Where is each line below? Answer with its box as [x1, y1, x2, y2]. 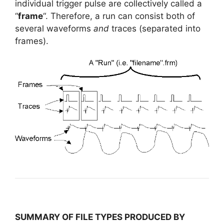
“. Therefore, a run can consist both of [43, 10, 195, 21]
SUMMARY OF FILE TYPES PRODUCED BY [15, 212, 185, 222]
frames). [15, 35, 48, 46]
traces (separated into [109, 23, 200, 33]
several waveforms [15, 23, 93, 33]
